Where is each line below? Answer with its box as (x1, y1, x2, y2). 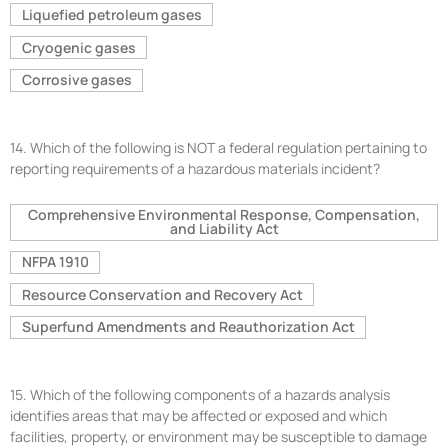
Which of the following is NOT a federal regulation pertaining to (30, 137, 427, 157)
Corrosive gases (21, 70, 132, 90)
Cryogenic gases (21, 37, 136, 57)
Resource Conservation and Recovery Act (21, 284, 303, 304)
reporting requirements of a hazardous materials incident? (10, 158, 380, 178)
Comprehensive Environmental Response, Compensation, (28, 205, 420, 225)
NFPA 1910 (21, 252, 89, 272)
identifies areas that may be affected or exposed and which (10, 405, 387, 425)
